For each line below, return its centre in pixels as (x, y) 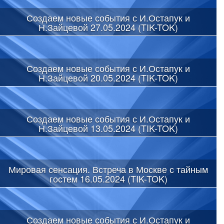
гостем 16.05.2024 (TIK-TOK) (108, 178)
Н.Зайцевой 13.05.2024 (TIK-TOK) (108, 128)
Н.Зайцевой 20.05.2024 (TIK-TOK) (108, 77)
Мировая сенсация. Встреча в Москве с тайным (108, 169)
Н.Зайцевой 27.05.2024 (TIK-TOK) (108, 27)
